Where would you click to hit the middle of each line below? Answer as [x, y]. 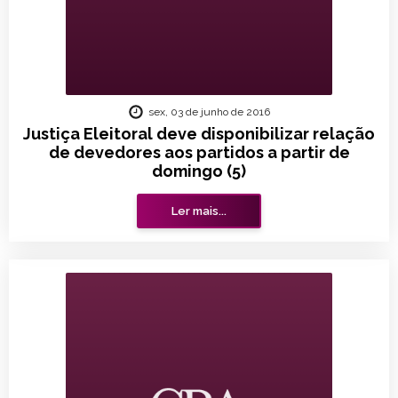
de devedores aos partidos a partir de [199, 152]
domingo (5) [199, 171]
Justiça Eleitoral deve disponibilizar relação [199, 134]
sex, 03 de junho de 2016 [209, 112]
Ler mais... [199, 211]
